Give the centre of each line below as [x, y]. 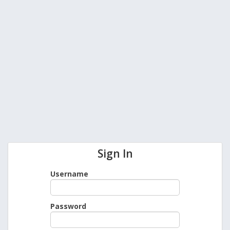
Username [69, 174]
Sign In [115, 153]
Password [68, 206]
